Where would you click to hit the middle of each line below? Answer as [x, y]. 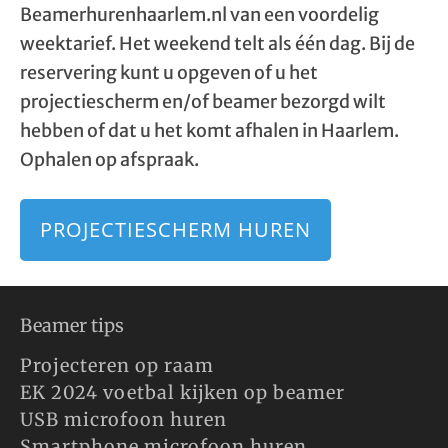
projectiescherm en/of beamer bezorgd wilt [203, 101]
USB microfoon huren [123, 419]
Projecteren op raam [117, 365]
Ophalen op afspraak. [109, 159]
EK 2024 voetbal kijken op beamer [182, 392]
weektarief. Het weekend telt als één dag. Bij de [217, 43]
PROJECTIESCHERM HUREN [175, 229]
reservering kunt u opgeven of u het [169, 72]
